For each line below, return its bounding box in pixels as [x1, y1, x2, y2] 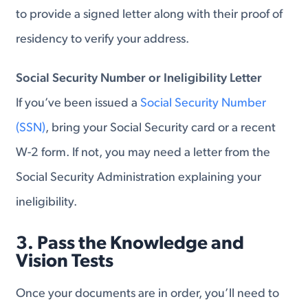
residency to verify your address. [16, 32, 190, 46]
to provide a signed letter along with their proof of [16, 8, 283, 21]
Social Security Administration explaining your [16, 171, 262, 185]
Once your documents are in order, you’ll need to [16, 287, 280, 301]
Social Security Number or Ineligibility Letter [16, 72, 263, 86]
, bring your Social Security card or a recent [45, 122, 276, 135]
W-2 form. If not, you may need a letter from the [16, 146, 271, 160]
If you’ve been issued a [16, 97, 141, 111]
